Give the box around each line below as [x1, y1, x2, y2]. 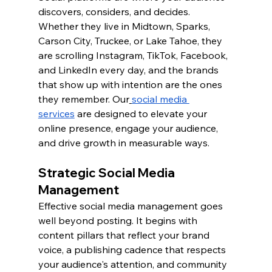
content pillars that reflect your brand [38, 229, 212, 242]
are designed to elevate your [74, 107, 209, 120]
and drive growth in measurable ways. [38, 137, 209, 149]
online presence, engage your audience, [38, 122, 220, 135]
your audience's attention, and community [38, 258, 229, 271]
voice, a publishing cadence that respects [38, 243, 228, 256]
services [38, 107, 75, 120]
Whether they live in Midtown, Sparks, [38, 20, 212, 33]
